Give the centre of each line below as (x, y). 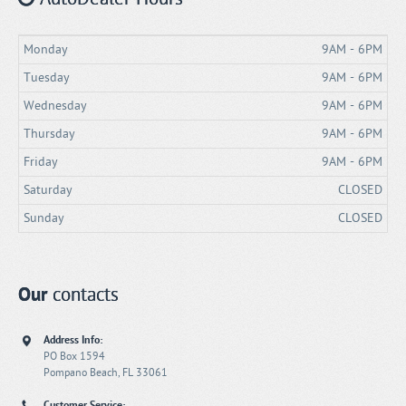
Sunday (44, 217)
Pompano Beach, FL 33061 (106, 372)
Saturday (48, 189)
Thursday (49, 133)
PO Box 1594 (74, 356)
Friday (41, 161)
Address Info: (73, 339)
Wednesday (55, 105)
